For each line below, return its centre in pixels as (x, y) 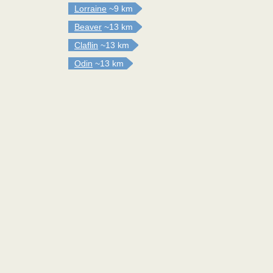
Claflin (86, 45)
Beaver (88, 27)
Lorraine (90, 9)
